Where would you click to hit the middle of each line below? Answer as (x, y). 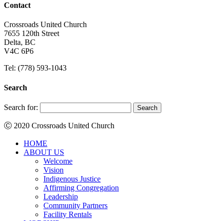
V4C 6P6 (19, 51)
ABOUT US (44, 152)
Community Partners (75, 205)
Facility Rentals (68, 214)
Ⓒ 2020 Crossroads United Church (59, 125)
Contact (17, 5)
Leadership (61, 196)
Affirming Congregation (81, 187)
